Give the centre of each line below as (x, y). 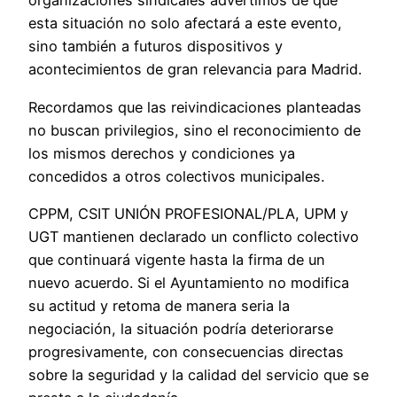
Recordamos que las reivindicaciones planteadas (195, 107)
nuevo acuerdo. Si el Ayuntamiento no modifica (189, 283)
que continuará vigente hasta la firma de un (177, 260)
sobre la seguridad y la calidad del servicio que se (198, 375)
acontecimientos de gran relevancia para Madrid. (195, 70)
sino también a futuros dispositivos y (156, 47)
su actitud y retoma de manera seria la (159, 306)
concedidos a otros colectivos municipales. (176, 176)
